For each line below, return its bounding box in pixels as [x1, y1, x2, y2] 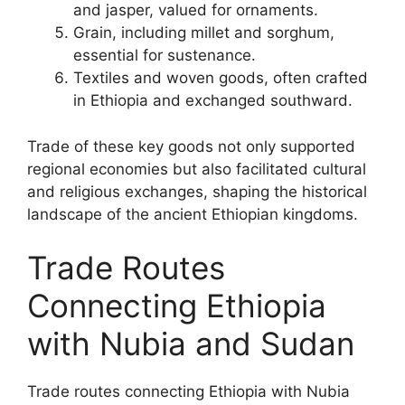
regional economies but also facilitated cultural [27, 159, 366, 178]
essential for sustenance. [73, 46, 256, 64]
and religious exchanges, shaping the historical [27, 182, 367, 201]
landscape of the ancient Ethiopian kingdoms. [27, 204, 358, 223]
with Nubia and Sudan [27, 325, 354, 363]
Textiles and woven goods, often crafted [73, 69, 368, 87]
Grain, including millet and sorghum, [73, 24, 334, 42]
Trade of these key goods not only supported [27, 137, 355, 155]
